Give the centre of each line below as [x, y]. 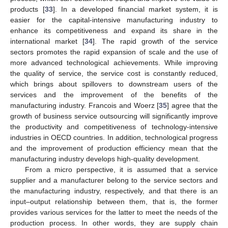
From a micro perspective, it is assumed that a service [121, 169]
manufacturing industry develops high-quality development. [105, 159]
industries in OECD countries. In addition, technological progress [114, 137]
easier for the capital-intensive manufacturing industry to [114, 20]
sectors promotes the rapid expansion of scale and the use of [114, 52]
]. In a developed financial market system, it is [135, 9]
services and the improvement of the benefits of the [114, 94]
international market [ [48, 41]
